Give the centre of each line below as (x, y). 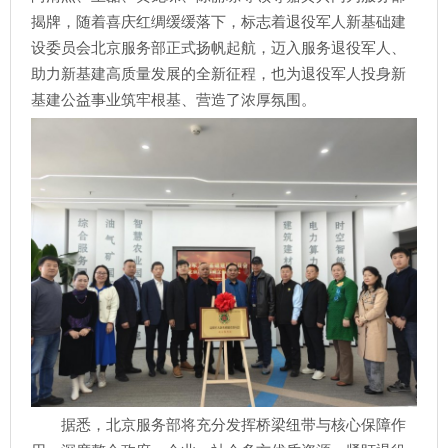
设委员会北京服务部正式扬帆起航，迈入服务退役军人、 (218, 47)
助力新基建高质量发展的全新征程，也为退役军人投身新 (218, 73)
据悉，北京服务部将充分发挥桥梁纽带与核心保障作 (233, 425)
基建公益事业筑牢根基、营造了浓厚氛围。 (173, 99)
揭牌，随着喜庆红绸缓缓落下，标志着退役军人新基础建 (218, 21)
